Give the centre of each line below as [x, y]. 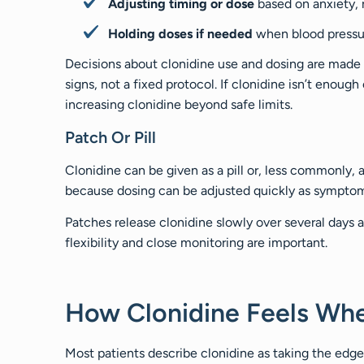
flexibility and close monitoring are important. [196, 242]
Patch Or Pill [110, 137]
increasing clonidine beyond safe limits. [179, 105]
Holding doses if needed [180, 34]
